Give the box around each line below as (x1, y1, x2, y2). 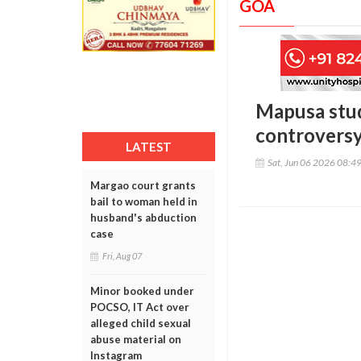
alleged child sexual (90, 317, 191, 330)
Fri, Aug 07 (102, 251, 142, 261)
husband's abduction (90, 211, 197, 224)
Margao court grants (90, 179, 196, 192)
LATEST (126, 139, 172, 154)
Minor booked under (90, 284, 194, 297)
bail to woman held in (90, 195, 197, 208)
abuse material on (90, 333, 181, 346)
